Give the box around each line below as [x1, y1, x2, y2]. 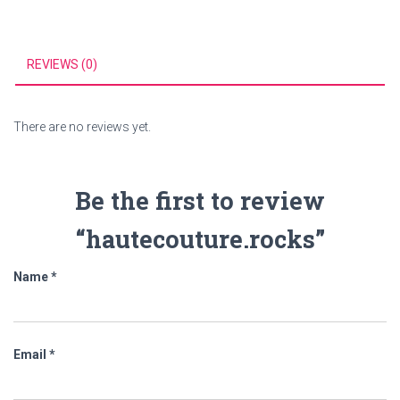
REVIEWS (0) [27, 57, 97, 71]
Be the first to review [75, 185, 325, 216]
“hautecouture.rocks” [75, 223, 325, 254]
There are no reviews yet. [13, 120, 151, 134]
